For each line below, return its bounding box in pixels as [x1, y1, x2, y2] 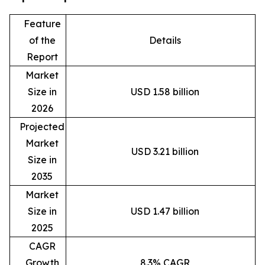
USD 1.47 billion [130, 205, 199, 217]
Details [148, 34, 181, 46]
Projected [20, 120, 64, 132]
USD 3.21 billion [131, 145, 199, 157]
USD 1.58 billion [130, 85, 199, 98]
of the [28, 34, 56, 46]
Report [26, 50, 58, 63]
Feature [23, 17, 61, 30]
